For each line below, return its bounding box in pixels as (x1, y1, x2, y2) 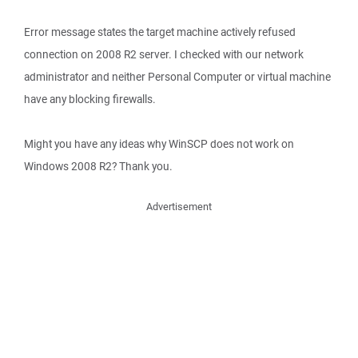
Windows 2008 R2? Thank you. (24, 159, 173, 173)
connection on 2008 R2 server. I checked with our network (24, 47, 304, 62)
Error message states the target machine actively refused (24, 25, 296, 39)
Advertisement (146, 200, 212, 213)
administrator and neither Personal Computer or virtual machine (24, 70, 331, 84)
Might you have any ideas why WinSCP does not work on (24, 137, 294, 151)
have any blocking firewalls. (24, 92, 156, 106)
